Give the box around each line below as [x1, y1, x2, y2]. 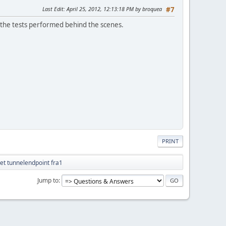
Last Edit [42, 5, 64, 13]
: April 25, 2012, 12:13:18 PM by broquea [64, 5, 162, 13]
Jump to [37, 176, 59, 185]
